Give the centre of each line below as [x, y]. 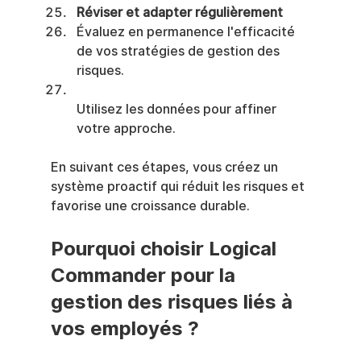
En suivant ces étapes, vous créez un [166, 167]
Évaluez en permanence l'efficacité [187, 31]
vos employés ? [124, 328]
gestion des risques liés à [174, 301]
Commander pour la [145, 275]
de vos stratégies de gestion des [179, 51]
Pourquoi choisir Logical [166, 248]
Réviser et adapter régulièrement [179, 12]
